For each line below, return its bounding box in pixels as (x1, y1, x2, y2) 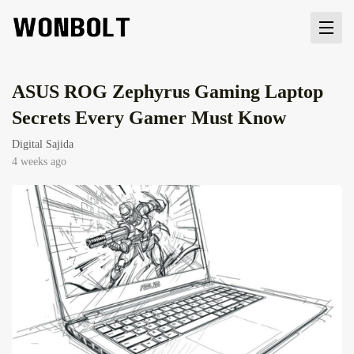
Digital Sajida (12, 138, 73, 150)
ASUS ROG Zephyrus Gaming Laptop (12, 81, 323, 102)
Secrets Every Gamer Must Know (12, 107, 286, 128)
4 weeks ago (12, 156, 66, 168)
